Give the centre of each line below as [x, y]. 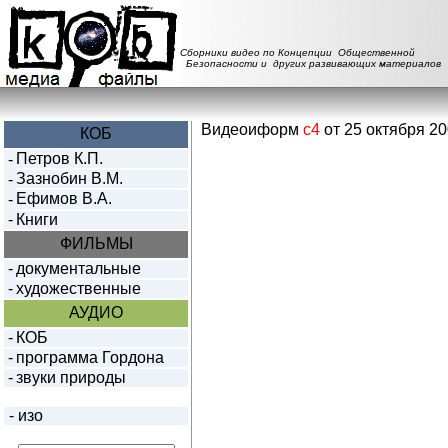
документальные [78, 268]
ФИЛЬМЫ [96, 243]
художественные [78, 288]
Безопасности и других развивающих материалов [310, 63]
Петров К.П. [59, 158]
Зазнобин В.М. [69, 178]
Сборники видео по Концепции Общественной [297, 52]
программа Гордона [90, 357]
